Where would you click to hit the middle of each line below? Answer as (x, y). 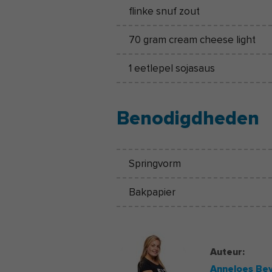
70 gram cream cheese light (192, 40)
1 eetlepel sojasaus (172, 69)
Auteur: (227, 252)
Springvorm (155, 164)
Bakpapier (152, 192)
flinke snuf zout (164, 12)
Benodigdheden (188, 119)
